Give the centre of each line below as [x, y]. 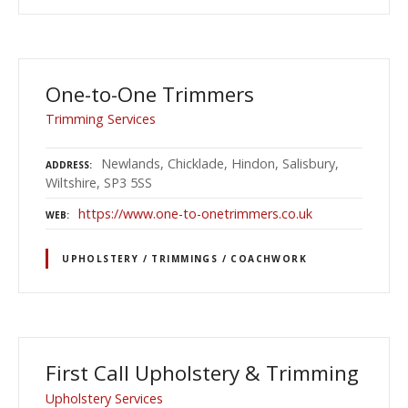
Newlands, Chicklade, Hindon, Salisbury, [220, 163]
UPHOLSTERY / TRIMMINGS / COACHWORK [185, 258]
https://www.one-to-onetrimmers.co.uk [195, 213]
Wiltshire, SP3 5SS [99, 182]
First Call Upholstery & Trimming [202, 373]
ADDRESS [67, 164]
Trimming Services [101, 119]
